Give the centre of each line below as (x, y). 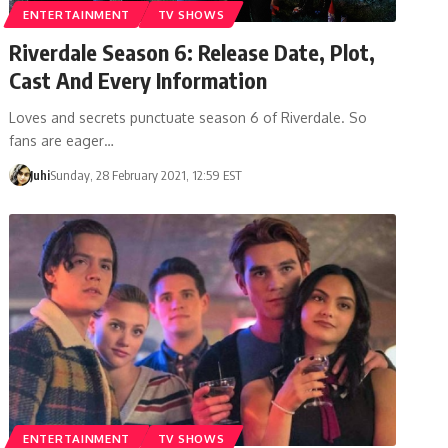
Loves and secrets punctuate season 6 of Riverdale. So (188, 117)
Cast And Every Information (138, 79)
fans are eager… (62, 140)
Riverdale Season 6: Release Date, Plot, (192, 51)
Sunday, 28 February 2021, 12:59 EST (145, 174)
